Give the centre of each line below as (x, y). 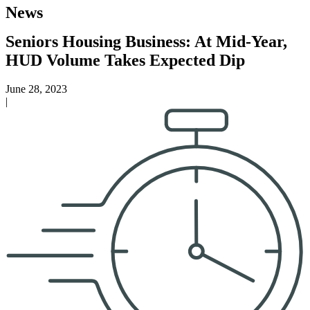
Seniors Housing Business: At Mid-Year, (146, 41)
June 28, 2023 (36, 89)
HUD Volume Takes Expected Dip (125, 60)
